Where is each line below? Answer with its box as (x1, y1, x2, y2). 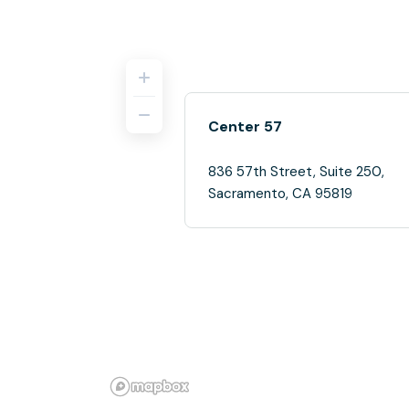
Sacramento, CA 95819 (208, 184, 352, 203)
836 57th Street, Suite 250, (208, 163, 384, 181)
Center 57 (208, 117, 282, 136)
